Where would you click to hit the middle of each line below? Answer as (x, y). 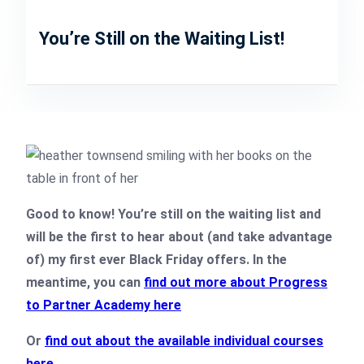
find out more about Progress (236, 282)
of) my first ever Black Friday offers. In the (156, 259)
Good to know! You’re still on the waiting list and (173, 214)
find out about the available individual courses (184, 340)
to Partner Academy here (104, 305)
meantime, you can (85, 282)
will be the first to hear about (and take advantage (179, 236)
